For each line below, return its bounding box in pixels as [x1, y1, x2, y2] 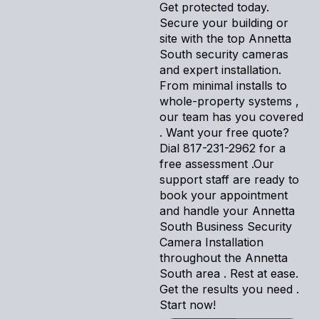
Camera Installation [159, 234, 263, 249]
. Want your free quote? [159, 125, 289, 140]
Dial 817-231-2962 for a [159, 140, 286, 155]
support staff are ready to [159, 172, 299, 187]
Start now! [159, 297, 216, 312]
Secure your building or [159, 15, 288, 30]
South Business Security [159, 219, 292, 234]
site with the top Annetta [159, 31, 291, 46]
